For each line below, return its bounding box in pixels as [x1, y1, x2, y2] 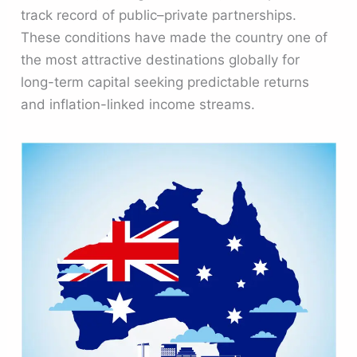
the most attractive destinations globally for [21, 51, 300, 68]
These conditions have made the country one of [21, 29, 328, 45]
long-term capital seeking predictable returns [21, 73, 310, 90]
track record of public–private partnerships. [21, 6, 297, 23]
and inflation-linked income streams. [21, 96, 256, 112]
